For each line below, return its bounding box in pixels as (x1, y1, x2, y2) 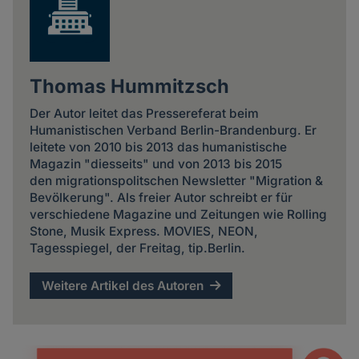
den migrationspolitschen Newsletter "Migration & (29, 173, 323, 189)
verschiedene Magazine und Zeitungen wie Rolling (29, 207, 327, 223)
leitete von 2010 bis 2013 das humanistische (29, 139, 287, 155)
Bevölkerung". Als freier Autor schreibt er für (29, 190, 292, 206)
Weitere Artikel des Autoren (42, 277, 204, 293)
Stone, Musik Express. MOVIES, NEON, (29, 224, 258, 240)
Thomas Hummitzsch (29, 74, 229, 98)
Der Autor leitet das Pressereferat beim (29, 106, 259, 122)
